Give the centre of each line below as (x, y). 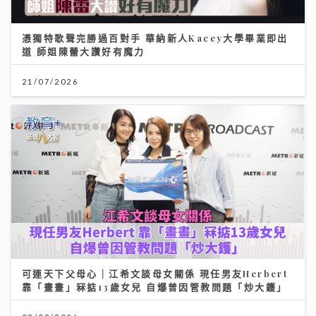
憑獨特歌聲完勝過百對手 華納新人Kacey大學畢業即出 (155, 37)
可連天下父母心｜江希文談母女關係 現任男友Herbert (156, 273)
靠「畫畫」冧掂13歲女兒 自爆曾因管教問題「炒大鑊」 (155, 286)
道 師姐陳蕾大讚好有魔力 (84, 51)
